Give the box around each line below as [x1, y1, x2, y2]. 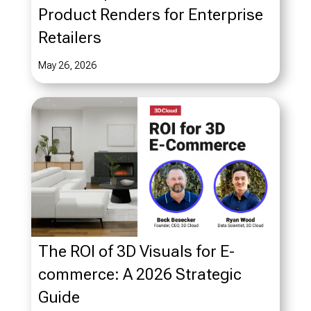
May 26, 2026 [37, 59, 96, 71]
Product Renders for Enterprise [37, 4, 263, 24]
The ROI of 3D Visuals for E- [37, 242, 235, 262]
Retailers [37, 27, 101, 47]
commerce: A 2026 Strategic [37, 264, 242, 285]
